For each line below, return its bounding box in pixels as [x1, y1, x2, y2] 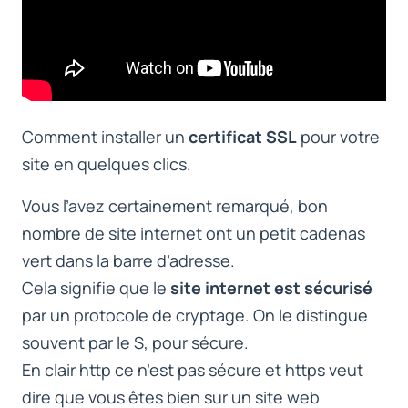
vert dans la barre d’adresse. [22, 249, 235, 271]
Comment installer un [22, 125, 189, 148]
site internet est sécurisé [170, 276, 372, 299]
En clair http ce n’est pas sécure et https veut [22, 358, 363, 381]
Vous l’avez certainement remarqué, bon [22, 194, 328, 217]
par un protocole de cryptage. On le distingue [22, 303, 368, 326]
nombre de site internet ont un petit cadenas [22, 221, 365, 244]
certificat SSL [189, 125, 297, 148]
